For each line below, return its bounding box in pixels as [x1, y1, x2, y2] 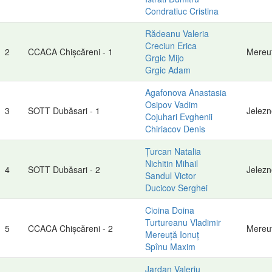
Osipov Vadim [145, 98, 198, 110]
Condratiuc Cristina [145, 4, 219, 17]
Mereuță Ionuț [145, 228, 199, 240]
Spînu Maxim [145, 240, 195, 253]
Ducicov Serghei [145, 181, 208, 194]
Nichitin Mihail [145, 157, 198, 169]
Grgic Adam [145, 63, 191, 76]
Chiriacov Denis [145, 122, 205, 135]
